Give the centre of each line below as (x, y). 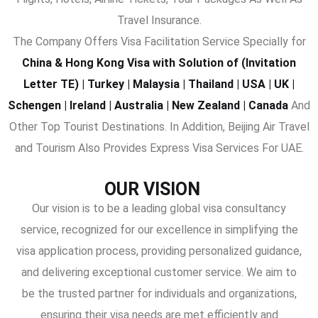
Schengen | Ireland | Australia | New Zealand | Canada (148, 105)
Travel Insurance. (159, 20)
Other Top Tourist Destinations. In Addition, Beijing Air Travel (159, 127)
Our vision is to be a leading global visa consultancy (159, 208)
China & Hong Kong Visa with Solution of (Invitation (159, 63)
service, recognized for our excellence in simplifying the (159, 230)
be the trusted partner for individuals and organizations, (159, 294)
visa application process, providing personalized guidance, (159, 251)
